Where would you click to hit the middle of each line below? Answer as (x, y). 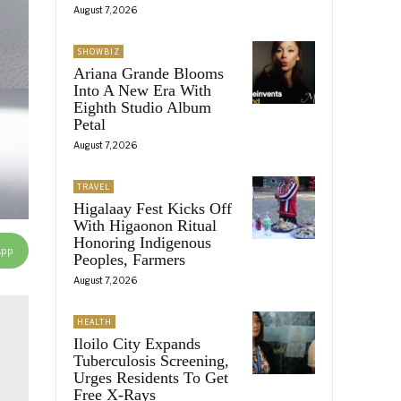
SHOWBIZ (98, 51)
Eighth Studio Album (142, 107)
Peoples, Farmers (129, 259)
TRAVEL (94, 186)
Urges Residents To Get (151, 377)
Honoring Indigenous (142, 242)
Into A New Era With (142, 90)
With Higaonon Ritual (145, 225)
